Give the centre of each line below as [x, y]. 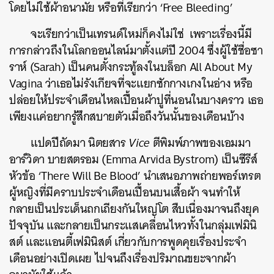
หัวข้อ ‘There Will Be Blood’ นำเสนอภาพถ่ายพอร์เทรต [135, 176]
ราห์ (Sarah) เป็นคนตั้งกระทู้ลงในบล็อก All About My [131, 67]
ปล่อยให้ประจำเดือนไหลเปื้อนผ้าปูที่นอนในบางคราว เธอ [136, 100]
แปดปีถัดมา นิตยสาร [80, 143]
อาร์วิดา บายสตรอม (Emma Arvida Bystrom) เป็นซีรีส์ [133, 159]
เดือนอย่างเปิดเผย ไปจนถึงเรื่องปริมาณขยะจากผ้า [123, 258]
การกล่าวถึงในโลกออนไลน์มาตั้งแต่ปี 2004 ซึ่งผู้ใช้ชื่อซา [136, 50]
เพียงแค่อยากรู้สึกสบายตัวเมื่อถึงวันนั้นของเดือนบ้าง [127, 117]
